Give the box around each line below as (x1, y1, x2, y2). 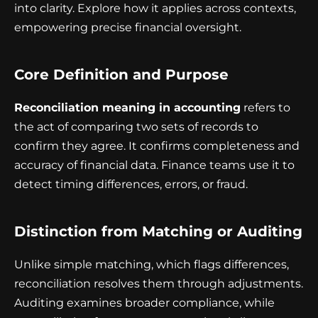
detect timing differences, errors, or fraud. (14, 177, 248, 192)
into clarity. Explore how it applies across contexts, (14, 1, 296, 16)
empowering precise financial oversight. (14, 21, 241, 35)
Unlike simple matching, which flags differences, (14, 258, 289, 272)
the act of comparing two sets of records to (14, 120, 258, 134)
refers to (241, 101, 290, 115)
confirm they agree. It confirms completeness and (14, 139, 300, 153)
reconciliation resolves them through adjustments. (14, 277, 303, 291)
